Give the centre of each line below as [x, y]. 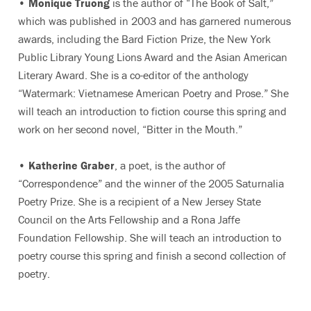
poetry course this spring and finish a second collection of [152, 255]
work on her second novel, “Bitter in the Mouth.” [130, 129]
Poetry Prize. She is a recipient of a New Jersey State [140, 201]
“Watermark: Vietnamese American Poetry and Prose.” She [153, 93]
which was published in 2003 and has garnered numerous [154, 21]
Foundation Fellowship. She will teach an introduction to [150, 237]
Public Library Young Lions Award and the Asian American [153, 57]
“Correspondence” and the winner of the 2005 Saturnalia [151, 183]
